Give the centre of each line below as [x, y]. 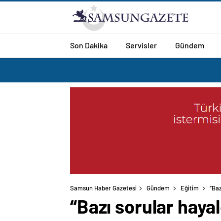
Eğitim [190, 188]
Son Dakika [89, 45]
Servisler [141, 45]
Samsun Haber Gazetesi [103, 188]
